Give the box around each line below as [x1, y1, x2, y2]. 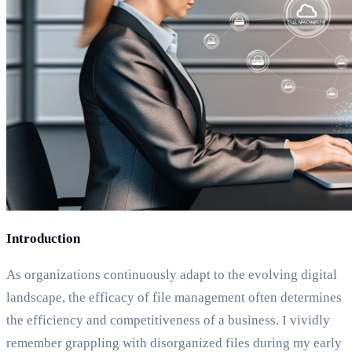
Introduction [6, 231, 80, 247]
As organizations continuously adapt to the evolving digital [6, 267, 337, 283]
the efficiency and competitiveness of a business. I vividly [6, 313, 330, 328]
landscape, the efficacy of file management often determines [6, 290, 342, 306]
